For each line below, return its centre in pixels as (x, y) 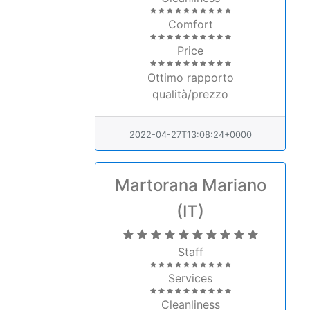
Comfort (190, 24)
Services (190, 278)
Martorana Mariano (190, 185)
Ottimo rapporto (190, 77)
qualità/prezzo (190, 94)
